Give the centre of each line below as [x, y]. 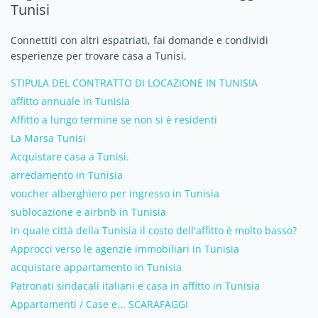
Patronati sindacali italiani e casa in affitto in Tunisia [135, 285]
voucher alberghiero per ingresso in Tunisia [115, 193]
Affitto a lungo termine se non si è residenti [114, 119]
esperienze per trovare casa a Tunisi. [99, 55]
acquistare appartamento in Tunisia [96, 267]
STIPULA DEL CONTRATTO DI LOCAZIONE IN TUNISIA [134, 82]
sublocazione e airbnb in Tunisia [88, 212]
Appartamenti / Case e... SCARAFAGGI [99, 304]
